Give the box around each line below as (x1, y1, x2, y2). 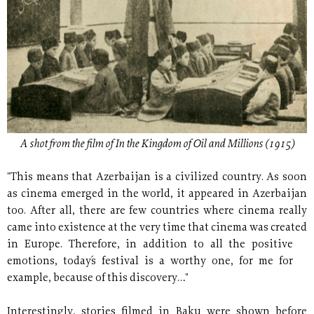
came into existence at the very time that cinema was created (7, 223, 307, 234)
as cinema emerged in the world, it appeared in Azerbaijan (7, 189, 307, 200)
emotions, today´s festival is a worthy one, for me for (7, 257, 293, 268)
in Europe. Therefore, (7, 240, 126, 251)
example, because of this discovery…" (7, 273, 189, 285)
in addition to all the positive (125, 240, 293, 251)
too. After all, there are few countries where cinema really (7, 206, 307, 217)
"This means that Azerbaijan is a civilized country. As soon (7, 172, 307, 184)
